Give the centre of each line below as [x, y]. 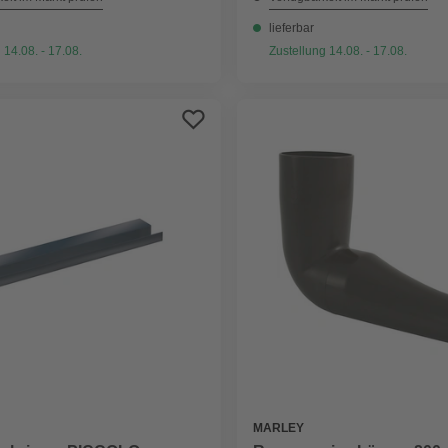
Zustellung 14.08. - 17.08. [338, 51]
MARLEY [279, 428]
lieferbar [292, 28]
